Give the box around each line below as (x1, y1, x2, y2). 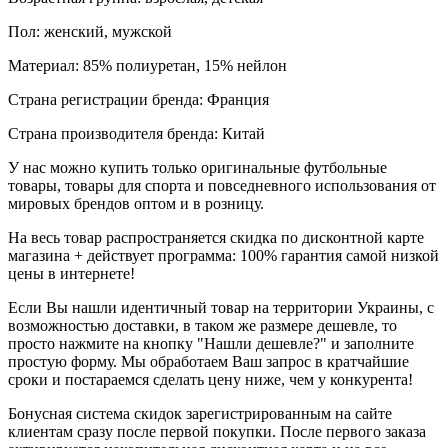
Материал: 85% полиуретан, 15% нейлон (8, 57, 287, 75)
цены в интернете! (8, 265, 135, 283)
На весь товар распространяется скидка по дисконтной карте (8, 229, 424, 247)
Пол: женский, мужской (8, 23, 172, 41)
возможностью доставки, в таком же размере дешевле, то (8, 317, 397, 335)
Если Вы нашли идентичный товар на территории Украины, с (8, 299, 434, 317)
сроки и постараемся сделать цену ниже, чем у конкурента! (8, 371, 413, 389)
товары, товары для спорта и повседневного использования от (8, 177, 436, 195)
